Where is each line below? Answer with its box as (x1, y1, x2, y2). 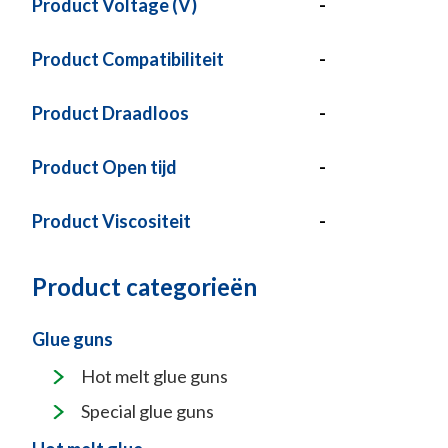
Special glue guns (81, 400, 214, 422)
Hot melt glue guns (81, 365, 228, 387)
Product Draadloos (32, 102, 189, 124)
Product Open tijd (32, 156, 177, 178)
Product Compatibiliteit (32, 48, 224, 70)
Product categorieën (32, 272, 257, 301)
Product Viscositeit (32, 210, 191, 232)
